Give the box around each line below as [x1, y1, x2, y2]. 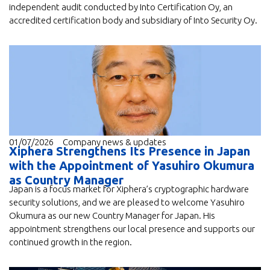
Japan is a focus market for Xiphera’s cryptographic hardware [9, 183, 249, 194]
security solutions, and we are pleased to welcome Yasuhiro [9, 196, 245, 207]
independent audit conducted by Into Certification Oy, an [9, 1, 233, 12]
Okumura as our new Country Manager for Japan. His [9, 210, 215, 221]
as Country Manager [9, 172, 124, 187]
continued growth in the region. [9, 236, 132, 247]
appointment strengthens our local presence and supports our [9, 223, 255, 234]
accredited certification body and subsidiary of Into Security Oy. [9, 14, 257, 25]
